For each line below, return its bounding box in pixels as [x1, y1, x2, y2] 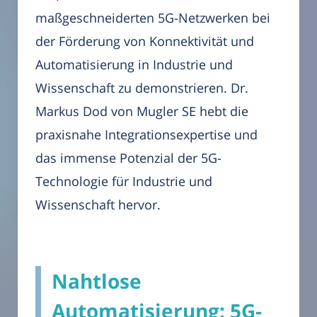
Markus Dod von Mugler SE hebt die [35, 103, 248, 120]
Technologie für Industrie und [35, 173, 212, 190]
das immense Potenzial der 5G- [35, 149, 221, 167]
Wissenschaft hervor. [35, 196, 161, 214]
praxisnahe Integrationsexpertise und [35, 126, 258, 144]
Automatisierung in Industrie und [35, 56, 233, 74]
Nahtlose [52, 267, 142, 295]
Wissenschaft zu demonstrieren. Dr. [35, 79, 248, 97]
